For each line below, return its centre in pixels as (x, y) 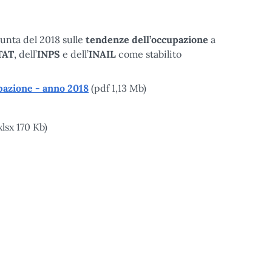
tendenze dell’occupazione (148, 39)
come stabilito (149, 54)
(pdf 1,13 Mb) (117, 88)
